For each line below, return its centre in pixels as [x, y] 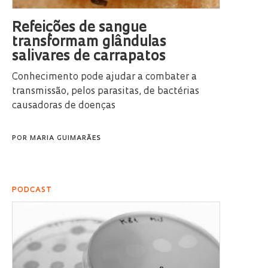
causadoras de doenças [64, 106]
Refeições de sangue [79, 28]
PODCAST [32, 191]
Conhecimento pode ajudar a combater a [104, 77]
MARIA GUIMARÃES [66, 139]
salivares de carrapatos [89, 57]
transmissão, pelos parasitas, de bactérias [106, 92]
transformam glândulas [89, 43]
